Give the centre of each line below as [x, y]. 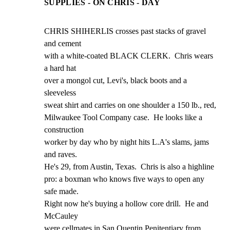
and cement [63, 43]
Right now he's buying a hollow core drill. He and [126, 203]
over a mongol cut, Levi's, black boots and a [116, 80]
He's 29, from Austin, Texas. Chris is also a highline [129, 166]
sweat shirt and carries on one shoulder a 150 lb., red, [130, 105]
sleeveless [60, 92]
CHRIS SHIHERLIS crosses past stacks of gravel [125, 31]
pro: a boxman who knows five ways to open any [124, 179]
